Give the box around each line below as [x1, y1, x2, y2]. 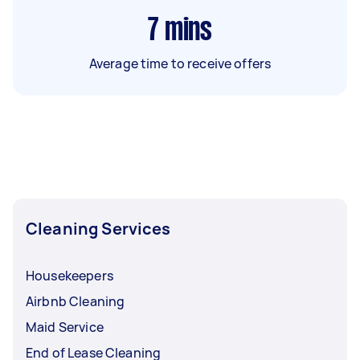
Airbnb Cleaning [26, 292, 125, 310]
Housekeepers [26, 266, 113, 284]
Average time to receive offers [88, 54, 272, 72]
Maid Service [26, 317, 104, 336]
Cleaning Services [26, 217, 171, 239]
